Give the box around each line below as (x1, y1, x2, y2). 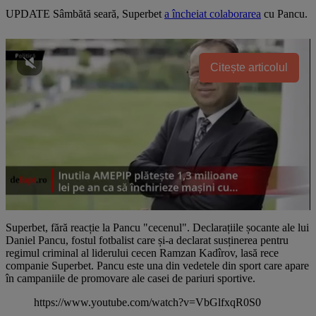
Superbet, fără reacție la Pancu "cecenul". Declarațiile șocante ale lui (6, 221, 309, 233)
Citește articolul (210, 61, 288, 73)
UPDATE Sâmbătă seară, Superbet (6, 7, 164, 20)
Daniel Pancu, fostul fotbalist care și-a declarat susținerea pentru (6, 233, 288, 246)
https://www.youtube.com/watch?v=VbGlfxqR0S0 (34, 296, 261, 308)
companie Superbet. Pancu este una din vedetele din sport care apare (6, 259, 309, 272)
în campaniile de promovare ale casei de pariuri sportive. (6, 272, 255, 284)
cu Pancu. (261, 7, 308, 20)
